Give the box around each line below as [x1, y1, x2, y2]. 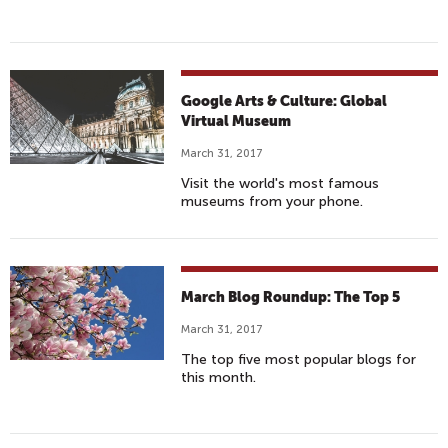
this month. [181, 369, 257, 386]
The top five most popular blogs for [181, 351, 417, 368]
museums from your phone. [181, 193, 364, 210]
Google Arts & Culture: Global [181, 93, 388, 109]
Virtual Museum [181, 113, 292, 129]
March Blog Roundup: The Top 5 [181, 289, 401, 305]
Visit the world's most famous [181, 175, 380, 192]
